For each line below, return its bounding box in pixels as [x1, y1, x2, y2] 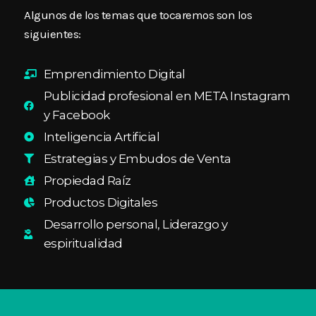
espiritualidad [43, 236, 123, 250]
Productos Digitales [43, 195, 157, 209]
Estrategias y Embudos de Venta [43, 151, 231, 166]
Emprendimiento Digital [43, 66, 186, 81]
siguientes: [24, 26, 83, 41]
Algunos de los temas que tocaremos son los [24, 7, 252, 22]
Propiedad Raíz [43, 173, 131, 188]
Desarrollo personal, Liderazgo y [43, 217, 228, 231]
